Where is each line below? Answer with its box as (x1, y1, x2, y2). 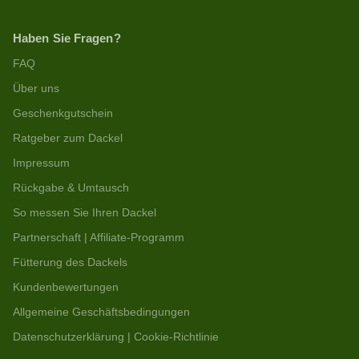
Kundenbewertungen (13, 281, 119, 294)
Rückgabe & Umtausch (13, 182, 129, 195)
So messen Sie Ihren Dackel (13, 207, 156, 220)
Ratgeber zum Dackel (13, 132, 123, 145)
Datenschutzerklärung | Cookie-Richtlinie (13, 331, 219, 344)
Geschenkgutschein (13, 107, 113, 120)
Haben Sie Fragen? (13, 31, 121, 46)
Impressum (13, 157, 70, 170)
